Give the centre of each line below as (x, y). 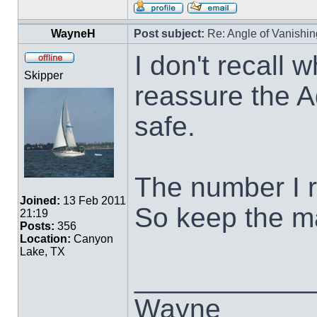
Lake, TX (42, 252)
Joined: (40, 201)
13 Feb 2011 (93, 201)
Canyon (92, 239)
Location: (45, 239)
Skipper (44, 75)
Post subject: (169, 34)
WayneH (73, 34)
